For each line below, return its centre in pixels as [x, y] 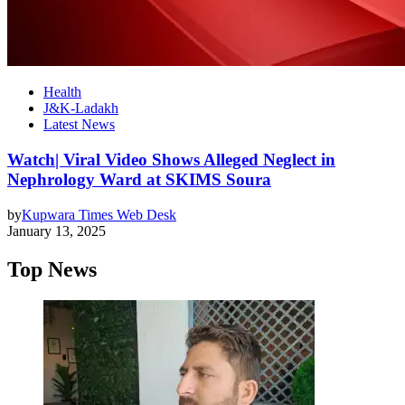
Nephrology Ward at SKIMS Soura [139, 180]
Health [62, 92]
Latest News [79, 125]
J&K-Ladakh [81, 108]
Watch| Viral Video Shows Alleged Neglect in [171, 160]
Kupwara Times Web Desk [99, 214]
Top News [52, 269]
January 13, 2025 [57, 231]
